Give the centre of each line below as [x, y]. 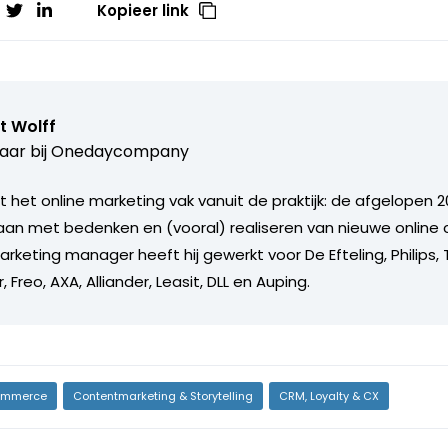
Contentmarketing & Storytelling [162, 395]
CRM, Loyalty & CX [328, 395]
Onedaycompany [119, 151]
